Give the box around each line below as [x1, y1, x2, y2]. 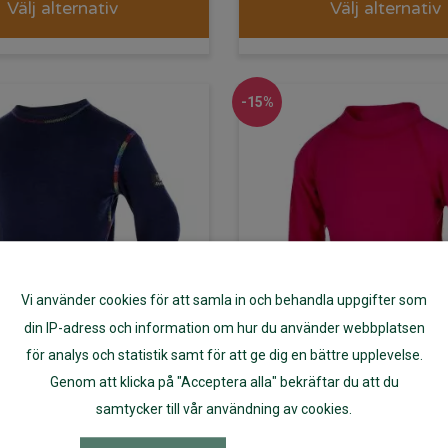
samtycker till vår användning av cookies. [96, 401, 352, 418]
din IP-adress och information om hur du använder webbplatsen [23, 319, 425, 336]
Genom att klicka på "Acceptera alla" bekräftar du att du [49, 374, 399, 391]
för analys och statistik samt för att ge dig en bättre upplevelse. [25, 347, 423, 364]
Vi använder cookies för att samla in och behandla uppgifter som [21, 292, 427, 309]
